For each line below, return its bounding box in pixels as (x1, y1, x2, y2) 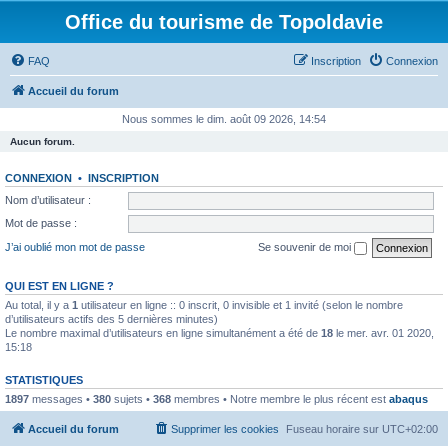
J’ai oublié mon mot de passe (5, 240, 145, 253)
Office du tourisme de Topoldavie (65, 11, 383, 33)
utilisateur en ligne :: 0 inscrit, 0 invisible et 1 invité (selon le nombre (78, 298, 403, 311)
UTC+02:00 (382, 423, 438, 435)
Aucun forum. (10, 136, 75, 147)
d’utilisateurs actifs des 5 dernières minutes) (5, 312, 218, 325)
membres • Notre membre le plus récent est (171, 392, 389, 405)
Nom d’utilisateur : (5, 193, 91, 206)
